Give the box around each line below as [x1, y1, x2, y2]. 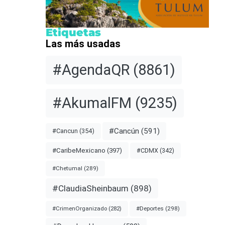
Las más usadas [45, 38, 121, 50]
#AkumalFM [52, 94, 132, 111]
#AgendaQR [52, 61, 130, 79]
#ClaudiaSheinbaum [52, 183, 129, 193]
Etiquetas [45, 26, 101, 39]
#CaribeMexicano [52, 147, 105, 155]
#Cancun [52, 127, 78, 135]
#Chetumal [52, 165, 82, 172]
